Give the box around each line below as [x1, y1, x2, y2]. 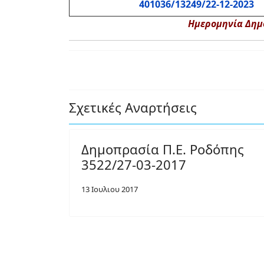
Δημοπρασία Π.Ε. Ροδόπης [81, 140, 244, 158]
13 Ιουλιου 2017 [81, 184, 138, 194]
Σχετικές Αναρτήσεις [69, 98, 197, 116]
